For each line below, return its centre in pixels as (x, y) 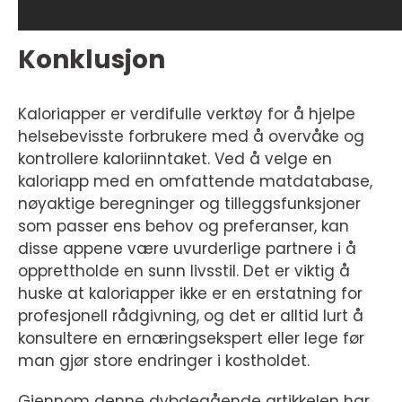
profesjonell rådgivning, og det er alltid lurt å (191, 316)
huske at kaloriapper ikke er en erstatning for (190, 294)
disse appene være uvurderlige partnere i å (187, 249)
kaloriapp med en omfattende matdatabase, (195, 182)
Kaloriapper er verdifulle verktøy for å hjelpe (187, 114)
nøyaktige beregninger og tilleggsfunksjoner (189, 204)
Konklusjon (92, 60)
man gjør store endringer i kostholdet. (164, 361)
